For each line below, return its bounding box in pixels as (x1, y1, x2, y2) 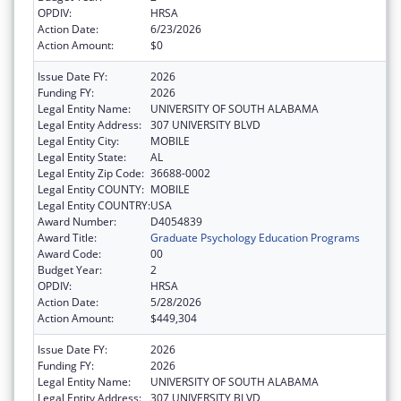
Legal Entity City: (38, 132, 119, 149)
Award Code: (38, 245, 101, 261)
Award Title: (38, 229, 97, 245)
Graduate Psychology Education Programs (150, 229, 360, 245)
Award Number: (38, 213, 116, 229)
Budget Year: (38, 261, 102, 277)
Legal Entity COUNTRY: (38, 197, 150, 213)
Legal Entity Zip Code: (38, 165, 144, 181)
